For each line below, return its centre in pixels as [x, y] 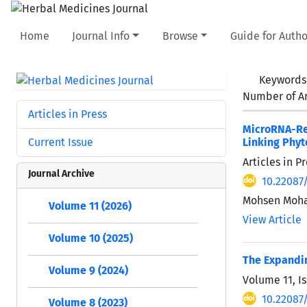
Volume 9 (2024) [88, 270]
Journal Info [101, 36]
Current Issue [61, 142]
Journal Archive [61, 173]
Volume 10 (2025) [91, 238]
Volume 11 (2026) [90, 206]
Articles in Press [67, 114]
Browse [180, 36]
